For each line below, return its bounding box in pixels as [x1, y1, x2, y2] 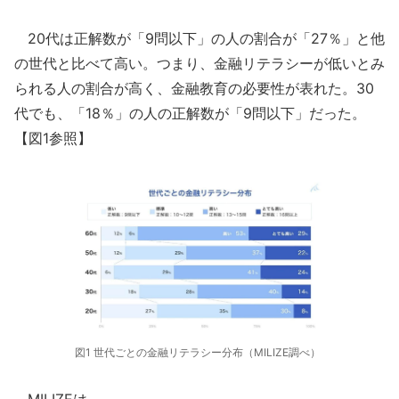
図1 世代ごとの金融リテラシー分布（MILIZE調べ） [75, 346, 321, 359]
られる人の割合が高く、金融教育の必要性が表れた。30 [14, 79, 374, 97]
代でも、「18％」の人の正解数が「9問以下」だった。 [14, 104, 366, 122]
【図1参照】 [14, 129, 92, 147]
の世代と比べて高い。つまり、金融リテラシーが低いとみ [14, 54, 385, 72]
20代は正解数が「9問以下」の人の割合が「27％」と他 [14, 29, 385, 47]
